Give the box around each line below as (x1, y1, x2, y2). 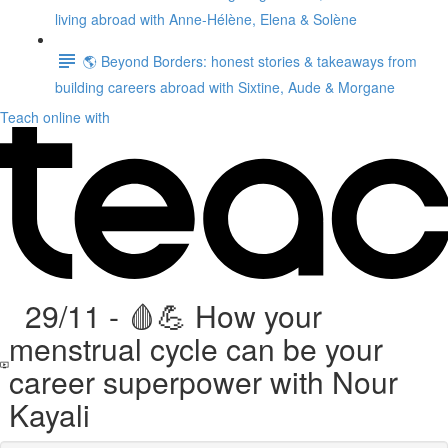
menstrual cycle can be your (8, 327, 383, 370)
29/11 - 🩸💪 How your (8, 294, 322, 337)
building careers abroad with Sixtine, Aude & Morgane (55, 77, 395, 97)
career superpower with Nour (8, 360, 398, 403)
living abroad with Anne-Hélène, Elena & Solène (55, 9, 357, 29)
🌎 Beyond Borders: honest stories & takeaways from (83, 50, 417, 71)
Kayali (8, 393, 90, 436)
